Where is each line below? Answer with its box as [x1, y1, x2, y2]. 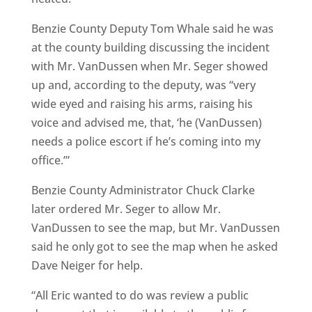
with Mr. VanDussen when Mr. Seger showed [31, 58, 268, 74]
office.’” [31, 153, 70, 168]
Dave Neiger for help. [31, 258, 143, 273]
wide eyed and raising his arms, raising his [31, 96, 253, 111]
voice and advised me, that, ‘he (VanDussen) [31, 115, 262, 130]
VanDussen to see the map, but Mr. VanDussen [31, 220, 280, 235]
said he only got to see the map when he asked [31, 239, 278, 254]
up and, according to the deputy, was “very [31, 77, 256, 93]
